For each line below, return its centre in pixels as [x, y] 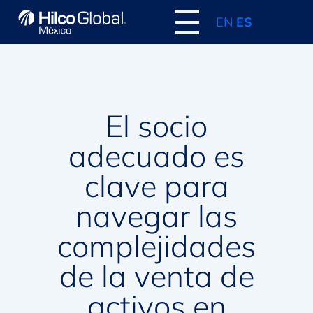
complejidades [156, 246]
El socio [156, 126]
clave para [156, 186]
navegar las [156, 216]
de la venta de [156, 276]
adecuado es [156, 156]
